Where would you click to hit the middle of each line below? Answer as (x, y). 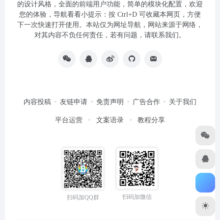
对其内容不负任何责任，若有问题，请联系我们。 (110, 35)
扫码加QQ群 (83, 197)
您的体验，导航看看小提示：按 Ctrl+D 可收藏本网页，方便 (110, 14)
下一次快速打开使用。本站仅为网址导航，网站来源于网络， (110, 25)
